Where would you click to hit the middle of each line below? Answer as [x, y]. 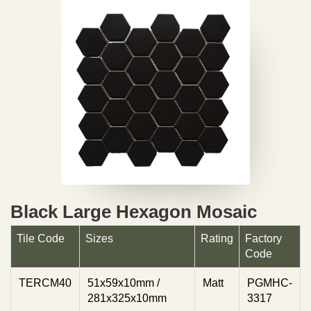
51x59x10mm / [124, 283]
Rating [217, 239]
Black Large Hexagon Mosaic [134, 212]
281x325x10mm [127, 299]
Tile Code [41, 239]
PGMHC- [270, 283]
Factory [263, 239]
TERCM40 [45, 283]
